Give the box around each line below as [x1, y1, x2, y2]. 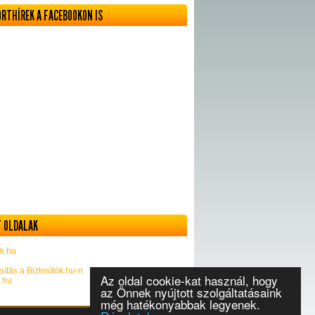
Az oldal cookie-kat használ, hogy [101, 271, 278, 289]
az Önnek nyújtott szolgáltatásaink [101, 283, 282, 301]
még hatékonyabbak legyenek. [101, 295, 260, 313]
